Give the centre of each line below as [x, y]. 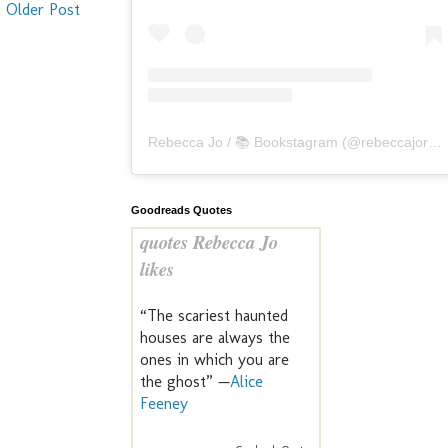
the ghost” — [185, 382]
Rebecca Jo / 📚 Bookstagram [243, 142]
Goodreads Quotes [181, 210]
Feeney [164, 404]
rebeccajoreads [394, 142]
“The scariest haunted [214, 316]
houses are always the [215, 338]
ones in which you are [214, 360]
